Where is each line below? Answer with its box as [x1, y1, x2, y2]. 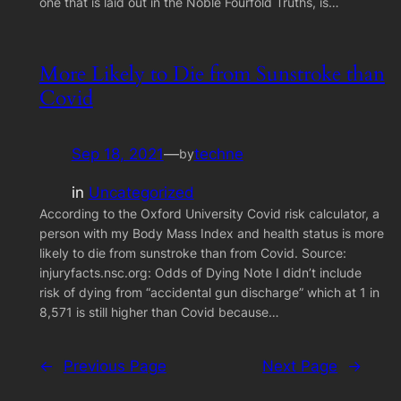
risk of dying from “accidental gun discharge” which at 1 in [38, 284, 380, 300]
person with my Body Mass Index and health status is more [38, 225, 384, 241]
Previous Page [63, 356, 166, 375]
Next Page [262, 356, 338, 375]
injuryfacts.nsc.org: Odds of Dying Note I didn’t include [38, 264, 362, 280]
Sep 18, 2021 [71, 145, 164, 164]
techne [193, 145, 243, 164]
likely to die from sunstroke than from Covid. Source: [38, 244, 346, 260]
